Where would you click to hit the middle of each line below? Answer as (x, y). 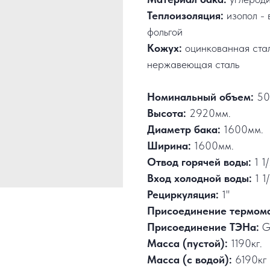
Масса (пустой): (187, 243)
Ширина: (169, 146)
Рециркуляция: (184, 195)
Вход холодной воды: (199, 178)
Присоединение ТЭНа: (205, 227)
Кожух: (166, 48)
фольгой (165, 32)
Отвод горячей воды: (199, 162)
